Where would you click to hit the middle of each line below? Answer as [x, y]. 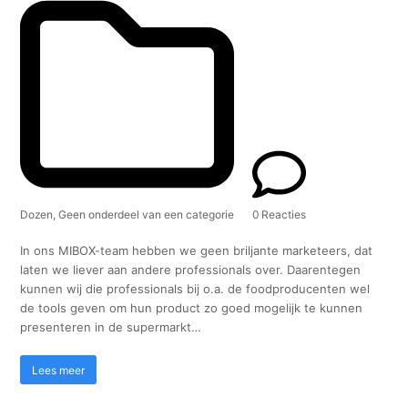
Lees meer [59, 370]
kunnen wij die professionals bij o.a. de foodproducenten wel [195, 289]
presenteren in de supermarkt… [111, 327]
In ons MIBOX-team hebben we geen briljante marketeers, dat [197, 251]
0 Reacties [280, 215]
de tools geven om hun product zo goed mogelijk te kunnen [192, 308]
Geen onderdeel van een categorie [147, 215]
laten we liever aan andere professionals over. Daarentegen [191, 270]
